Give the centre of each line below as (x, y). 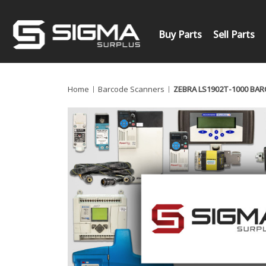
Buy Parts (180, 34)
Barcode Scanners (131, 89)
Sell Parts (234, 34)
